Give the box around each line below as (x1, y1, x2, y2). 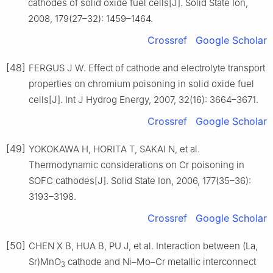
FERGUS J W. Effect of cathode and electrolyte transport (29, 62, 265, 74)
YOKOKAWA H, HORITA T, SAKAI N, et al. (29, 143, 200, 155)
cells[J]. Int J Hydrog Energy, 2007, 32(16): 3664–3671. (29, 94, 258, 106)
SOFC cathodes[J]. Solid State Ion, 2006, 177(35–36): (29, 175, 251, 187)
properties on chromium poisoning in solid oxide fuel (29, 78, 254, 90)
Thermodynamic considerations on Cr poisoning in (29, 159, 244, 171)
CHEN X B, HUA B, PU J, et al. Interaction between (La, (29, 240, 258, 252)
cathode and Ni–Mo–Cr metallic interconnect (65, 256, 256, 268)
